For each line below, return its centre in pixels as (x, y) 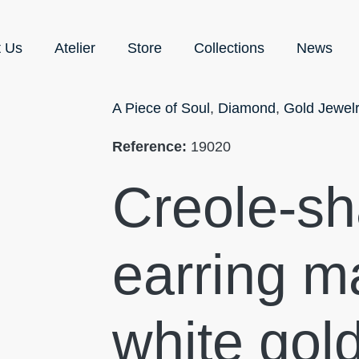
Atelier (75, 48)
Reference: (149, 147)
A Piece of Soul (161, 108)
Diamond (247, 108)
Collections (229, 48)
